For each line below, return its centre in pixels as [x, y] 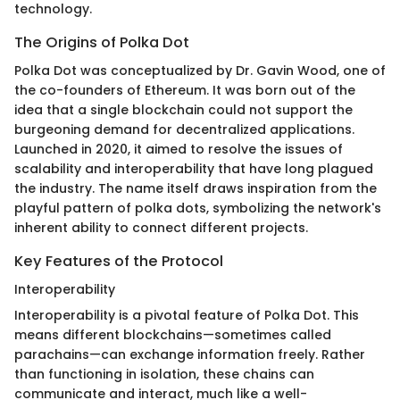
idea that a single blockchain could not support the [183, 109]
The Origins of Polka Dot [102, 42]
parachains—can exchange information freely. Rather [190, 355]
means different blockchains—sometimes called [173, 335]
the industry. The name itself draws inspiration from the [196, 188]
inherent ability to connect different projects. [161, 227]
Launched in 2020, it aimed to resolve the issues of [179, 149]
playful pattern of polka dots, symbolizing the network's [198, 208]
